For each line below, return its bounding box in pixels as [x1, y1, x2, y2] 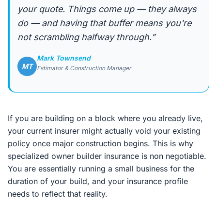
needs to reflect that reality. [8, 189, 108, 199]
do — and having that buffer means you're [17, 18, 191, 28]
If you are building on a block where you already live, [8, 113, 203, 123]
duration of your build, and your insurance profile [8, 176, 188, 186]
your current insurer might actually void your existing [8, 126, 201, 136]
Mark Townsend [37, 54, 91, 62]
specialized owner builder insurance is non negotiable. [8, 151, 206, 161]
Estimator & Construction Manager [37, 64, 131, 72]
